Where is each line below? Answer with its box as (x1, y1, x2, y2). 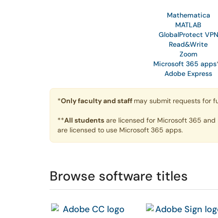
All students (64, 116, 104, 125)
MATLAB (175, 20, 201, 29)
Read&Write (169, 40, 208, 49)
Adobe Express (164, 69, 212, 78)
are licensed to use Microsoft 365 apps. (57, 126, 185, 134)
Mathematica (166, 11, 210, 19)
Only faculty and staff (61, 96, 134, 105)
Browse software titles (50, 167, 188, 184)
